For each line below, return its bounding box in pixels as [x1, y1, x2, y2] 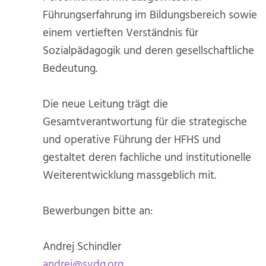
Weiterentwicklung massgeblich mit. [43, 166, 216, 185]
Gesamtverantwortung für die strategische [43, 113, 247, 131]
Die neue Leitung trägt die [43, 95, 168, 113]
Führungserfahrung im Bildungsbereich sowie [43, 6, 257, 24]
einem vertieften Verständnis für [43, 24, 198, 42]
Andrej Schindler [43, 237, 121, 256]
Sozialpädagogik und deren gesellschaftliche [43, 42, 254, 60]
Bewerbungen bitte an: [43, 202, 153, 220]
